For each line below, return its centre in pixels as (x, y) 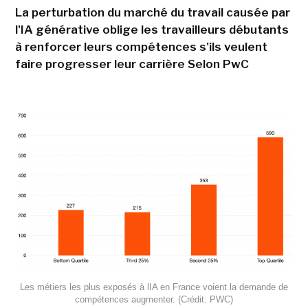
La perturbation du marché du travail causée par (152, 12)
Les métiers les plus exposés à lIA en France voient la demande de (154, 287)
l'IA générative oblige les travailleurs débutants (152, 29)
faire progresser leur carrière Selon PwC (132, 64)
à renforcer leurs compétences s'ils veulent (141, 46)
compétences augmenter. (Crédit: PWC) (154, 300)
